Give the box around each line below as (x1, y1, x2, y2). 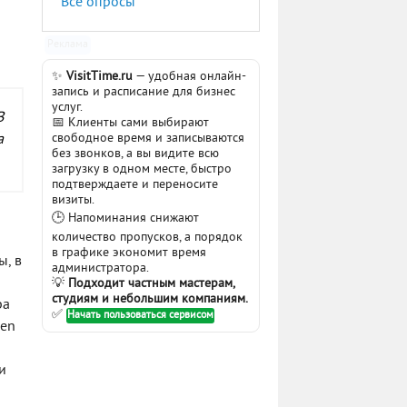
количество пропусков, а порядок (52, 230, 243, 245)
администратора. (52, 261, 149, 276)
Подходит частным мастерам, (68, 276, 234, 292)
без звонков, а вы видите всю (52, 146, 219, 162)
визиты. (52, 193, 94, 208)
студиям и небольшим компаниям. (52, 292, 248, 307)
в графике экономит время (52, 245, 206, 261)
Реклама (47, 37, 89, 52)
